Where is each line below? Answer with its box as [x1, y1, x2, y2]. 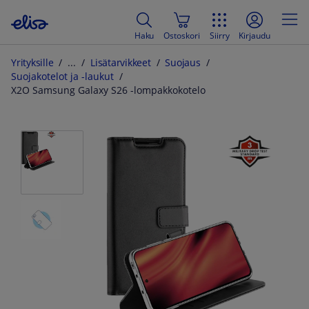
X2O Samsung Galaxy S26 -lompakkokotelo [11, 84, 206, 97]
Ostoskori [163, 30, 200, 41]
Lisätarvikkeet [90, 57, 151, 69]
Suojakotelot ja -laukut [11, 70, 114, 83]
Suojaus [165, 57, 201, 69]
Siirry [209, 30, 230, 41]
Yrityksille [11, 57, 54, 69]
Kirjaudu [239, 30, 270, 41]
